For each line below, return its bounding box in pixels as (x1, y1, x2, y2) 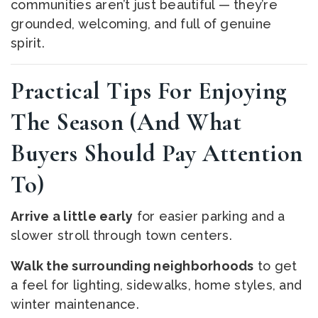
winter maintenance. (11, 297, 139, 312)
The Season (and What (11, 108, 241, 137)
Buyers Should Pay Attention (11, 139, 303, 168)
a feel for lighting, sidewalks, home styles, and (11, 278, 302, 292)
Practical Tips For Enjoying (11, 77, 287, 106)
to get (253, 258, 297, 273)
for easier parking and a (133, 209, 285, 224)
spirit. (11, 35, 45, 50)
